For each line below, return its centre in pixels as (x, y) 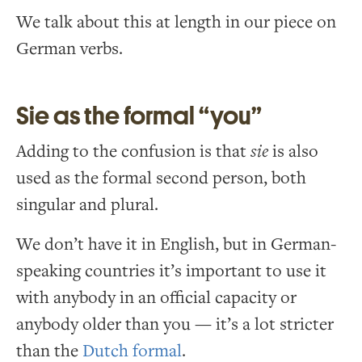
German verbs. (69, 48)
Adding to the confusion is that (133, 151)
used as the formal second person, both (161, 178)
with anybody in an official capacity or (156, 297)
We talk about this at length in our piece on (176, 22)
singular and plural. (87, 204)
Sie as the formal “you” (139, 116)
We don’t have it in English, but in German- (176, 244)
